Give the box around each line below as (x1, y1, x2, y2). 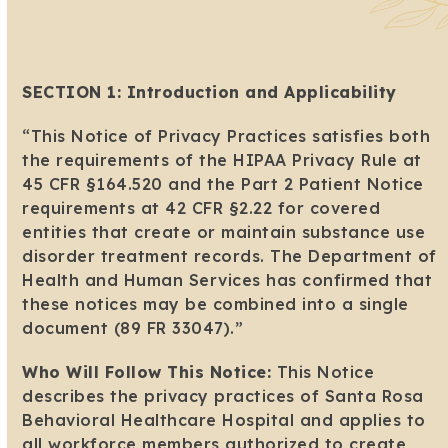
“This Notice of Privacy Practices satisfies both (22, 126, 431, 147)
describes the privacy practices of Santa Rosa (22, 386, 424, 407)
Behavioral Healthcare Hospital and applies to (22, 410, 426, 431)
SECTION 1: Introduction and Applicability (22, 82, 397, 103)
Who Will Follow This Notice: (22, 362, 272, 383)
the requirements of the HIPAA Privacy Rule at (22, 150, 422, 171)
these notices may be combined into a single (22, 294, 409, 315)
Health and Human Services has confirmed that (22, 270, 433, 291)
